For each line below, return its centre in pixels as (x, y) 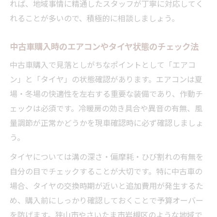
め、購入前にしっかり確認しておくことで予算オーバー (107, 200)
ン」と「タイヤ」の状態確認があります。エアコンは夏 (106, 79)
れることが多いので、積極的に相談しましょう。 (94, 18)
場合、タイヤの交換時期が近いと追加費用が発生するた (107, 185)
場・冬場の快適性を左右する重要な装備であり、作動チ (106, 93)
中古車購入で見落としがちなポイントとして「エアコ (103, 64)
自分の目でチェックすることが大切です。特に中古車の (106, 171)
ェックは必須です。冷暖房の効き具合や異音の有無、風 (106, 108)
